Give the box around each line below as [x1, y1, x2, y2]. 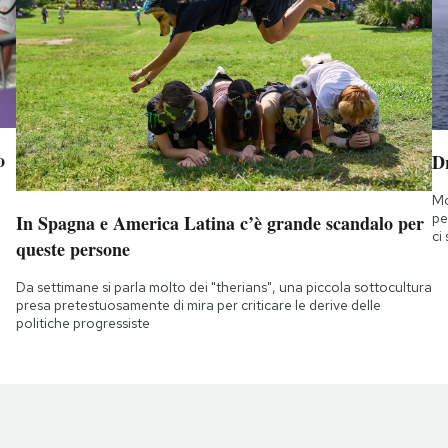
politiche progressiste [15, 314, 150, 333]
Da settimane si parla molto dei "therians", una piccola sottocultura [15, 278, 432, 297]
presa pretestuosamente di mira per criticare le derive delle [15, 296, 381, 315]
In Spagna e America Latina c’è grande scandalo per [15, 210, 424, 237]
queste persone [15, 236, 130, 263]
